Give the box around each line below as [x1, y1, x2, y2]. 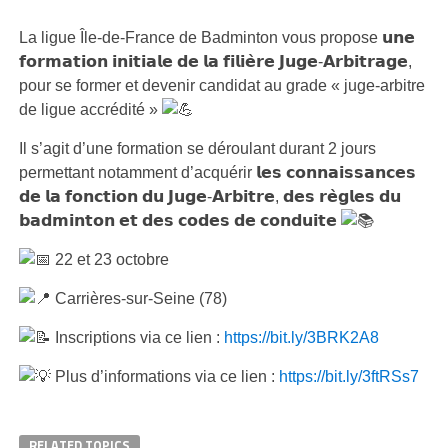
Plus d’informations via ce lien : [50, 367, 279, 385]
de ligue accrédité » [18, 100, 162, 118]
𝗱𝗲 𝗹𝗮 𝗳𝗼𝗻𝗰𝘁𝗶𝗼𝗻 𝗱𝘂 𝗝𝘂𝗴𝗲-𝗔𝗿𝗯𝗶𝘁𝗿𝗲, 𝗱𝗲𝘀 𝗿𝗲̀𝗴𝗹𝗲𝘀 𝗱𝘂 [18, 187, 401, 205]
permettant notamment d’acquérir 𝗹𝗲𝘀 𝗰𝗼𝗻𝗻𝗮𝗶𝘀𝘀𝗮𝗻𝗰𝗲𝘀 [18, 163, 416, 181]
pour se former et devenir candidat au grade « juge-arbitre [18, 76, 425, 94]
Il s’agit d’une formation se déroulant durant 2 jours [18, 139, 376, 157]
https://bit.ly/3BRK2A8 [223, 328, 379, 346]
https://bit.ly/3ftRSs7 [278, 367, 419, 385]
